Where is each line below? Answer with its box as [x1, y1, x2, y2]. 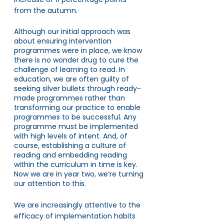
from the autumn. [14, 5, 79, 15]
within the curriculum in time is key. [14, 159, 139, 169]
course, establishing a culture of [14, 140, 128, 150]
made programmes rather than [14, 93, 127, 103]
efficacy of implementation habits [14, 211, 137, 221]
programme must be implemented [14, 121, 140, 131]
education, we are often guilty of [14, 74, 131, 84]
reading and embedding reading [14, 150, 129, 160]
